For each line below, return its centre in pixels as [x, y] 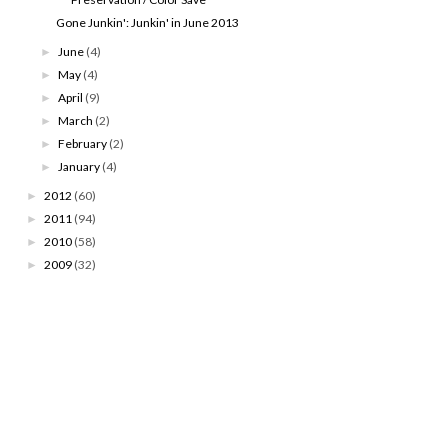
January [79, 166]
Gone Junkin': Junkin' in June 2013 [147, 22]
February [83, 143]
